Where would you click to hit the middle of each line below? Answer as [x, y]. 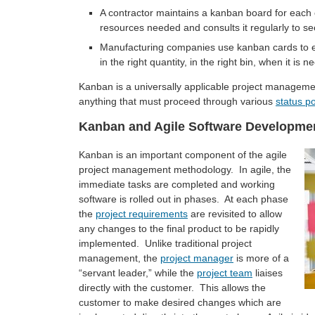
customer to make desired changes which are [180, 303]
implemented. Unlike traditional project [165, 244]
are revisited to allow [235, 214]
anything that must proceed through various [177, 102]
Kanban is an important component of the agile [183, 155]
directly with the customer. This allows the [172, 288]
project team [225, 273]
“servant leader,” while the [138, 273]
